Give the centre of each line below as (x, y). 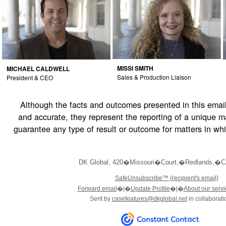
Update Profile (150, 189)
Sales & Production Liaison (154, 77)
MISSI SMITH (135, 68)
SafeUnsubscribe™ (142, 178)
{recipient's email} (193, 178)
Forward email (97, 189)
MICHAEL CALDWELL (38, 68)
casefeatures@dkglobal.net (149, 199)
